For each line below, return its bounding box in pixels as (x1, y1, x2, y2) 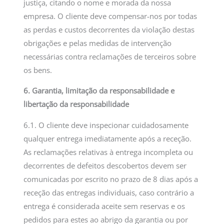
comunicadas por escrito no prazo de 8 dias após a (23, 173, 198, 184)
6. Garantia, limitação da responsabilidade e (23, 85, 175, 96)
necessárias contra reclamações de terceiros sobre (23, 51, 196, 61)
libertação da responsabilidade (23, 99, 129, 109)
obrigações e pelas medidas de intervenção (23, 37, 172, 48)
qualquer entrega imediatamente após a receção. (23, 133, 192, 143)
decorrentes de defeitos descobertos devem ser (23, 160, 187, 170)
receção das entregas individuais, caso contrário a (23, 187, 194, 197)
